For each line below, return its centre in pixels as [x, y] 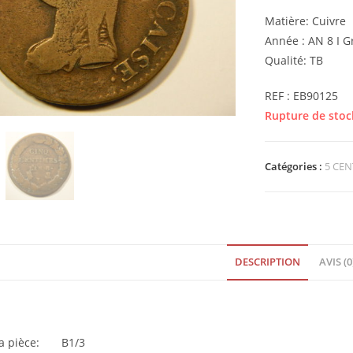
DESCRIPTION [267, 262]
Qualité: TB [294, 60]
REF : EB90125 [302, 96]
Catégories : [295, 166]
